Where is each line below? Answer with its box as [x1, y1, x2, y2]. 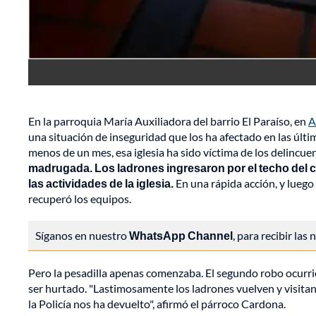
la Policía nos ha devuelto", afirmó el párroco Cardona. [28, 297, 286, 311]
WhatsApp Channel [129, 229, 233, 243]
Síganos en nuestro [35, 229, 129, 243]
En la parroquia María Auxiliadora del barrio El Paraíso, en [28, 114, 308, 128]
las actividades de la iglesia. [28, 176, 174, 190]
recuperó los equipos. [28, 192, 131, 206]
